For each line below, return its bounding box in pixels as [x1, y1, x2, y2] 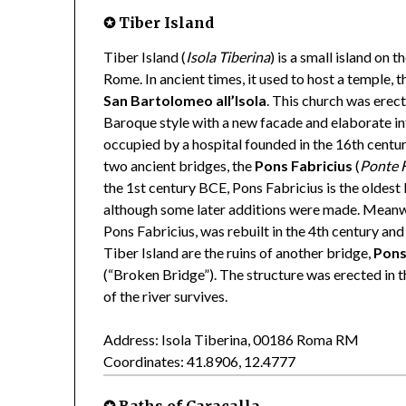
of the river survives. [103, 287, 228, 305]
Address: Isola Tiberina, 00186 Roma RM [103, 331, 360, 349]
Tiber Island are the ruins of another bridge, [103, 244, 374, 262]
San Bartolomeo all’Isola [103, 92, 267, 110]
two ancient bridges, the [103, 157, 256, 175]
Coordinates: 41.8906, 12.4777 [103, 353, 296, 371]
